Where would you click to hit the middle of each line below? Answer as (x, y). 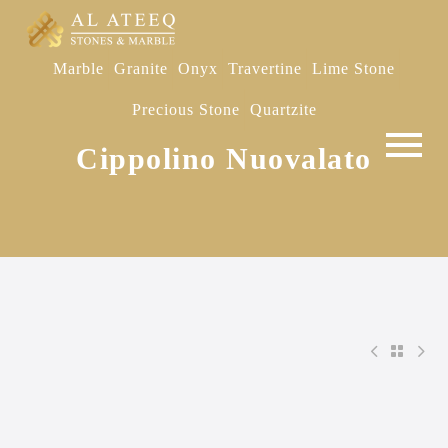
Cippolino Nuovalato (224, 158)
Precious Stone (185, 109)
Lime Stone (353, 68)
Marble (78, 68)
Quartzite (283, 109)
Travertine (265, 68)
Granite (141, 68)
